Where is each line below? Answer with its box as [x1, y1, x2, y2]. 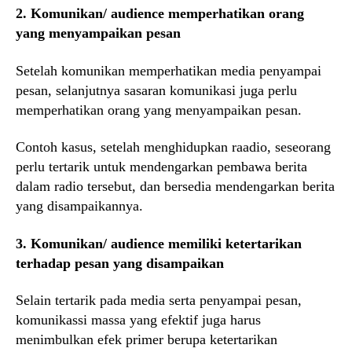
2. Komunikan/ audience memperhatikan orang [16, 5, 304, 22]
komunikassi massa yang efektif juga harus [16, 312, 261, 328]
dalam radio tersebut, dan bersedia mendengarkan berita [16, 178, 335, 195]
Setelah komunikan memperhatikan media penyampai [16, 62, 321, 79]
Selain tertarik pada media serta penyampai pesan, [16, 292, 302, 309]
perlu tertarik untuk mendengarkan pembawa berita [16, 159, 307, 175]
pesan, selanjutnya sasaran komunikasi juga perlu [16, 82, 297, 98]
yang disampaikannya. [16, 198, 143, 214]
